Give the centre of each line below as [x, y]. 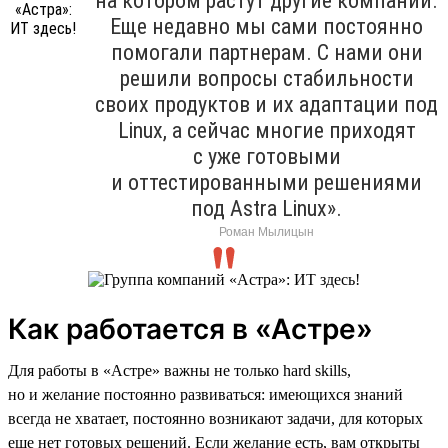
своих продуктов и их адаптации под [266, 104]
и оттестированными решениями [266, 182]
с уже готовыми [266, 156]
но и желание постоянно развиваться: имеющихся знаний [205, 394]
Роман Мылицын [266, 231]
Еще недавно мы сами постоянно [266, 26]
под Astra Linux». [266, 208]
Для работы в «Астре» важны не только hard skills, [179, 370]
